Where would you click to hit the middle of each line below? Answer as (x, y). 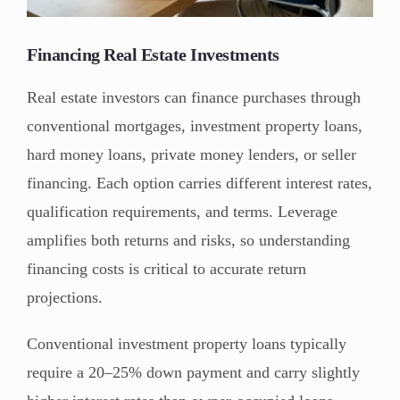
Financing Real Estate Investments (153, 54)
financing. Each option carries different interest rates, (200, 183)
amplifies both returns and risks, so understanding (188, 240)
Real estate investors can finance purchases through (194, 97)
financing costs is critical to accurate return (167, 268)
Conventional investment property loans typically (187, 343)
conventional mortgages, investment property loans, (195, 125)
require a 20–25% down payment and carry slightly (193, 372)
